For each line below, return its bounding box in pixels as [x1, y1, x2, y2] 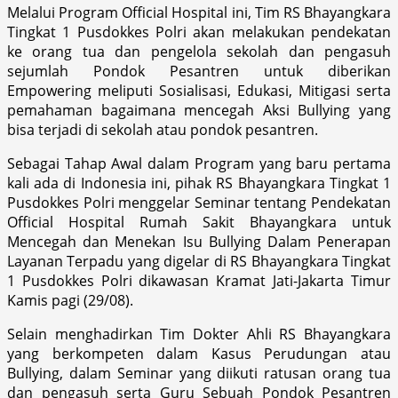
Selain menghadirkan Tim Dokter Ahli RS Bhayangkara [7, 323, 391, 344]
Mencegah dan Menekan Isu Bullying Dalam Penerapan [7, 231, 391, 251]
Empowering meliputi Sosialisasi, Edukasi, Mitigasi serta [7, 80, 391, 100]
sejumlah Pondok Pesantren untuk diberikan [7, 60, 391, 81]
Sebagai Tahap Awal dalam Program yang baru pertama [7, 153, 391, 173]
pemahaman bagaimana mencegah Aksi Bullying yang [7, 99, 391, 120]
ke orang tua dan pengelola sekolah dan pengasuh [7, 41, 391, 61]
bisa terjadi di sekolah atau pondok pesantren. [7, 119, 318, 139]
